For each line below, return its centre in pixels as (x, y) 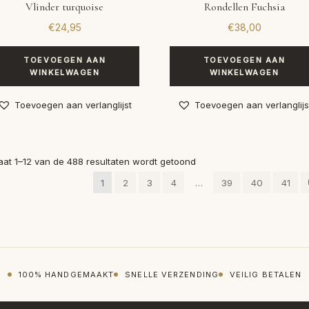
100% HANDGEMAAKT (66, 275)
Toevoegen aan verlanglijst (73, 104)
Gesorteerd (220, 160)
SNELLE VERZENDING (172, 275)
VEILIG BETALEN (266, 275)
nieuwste (215, 191)
